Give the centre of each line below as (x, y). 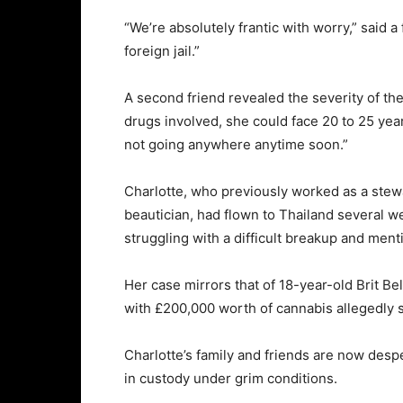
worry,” (337, 27)
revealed (258, 98)
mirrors (210, 285)
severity (340, 98)
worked (317, 191)
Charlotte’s (160, 355)
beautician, (161, 215)
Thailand (308, 215)
